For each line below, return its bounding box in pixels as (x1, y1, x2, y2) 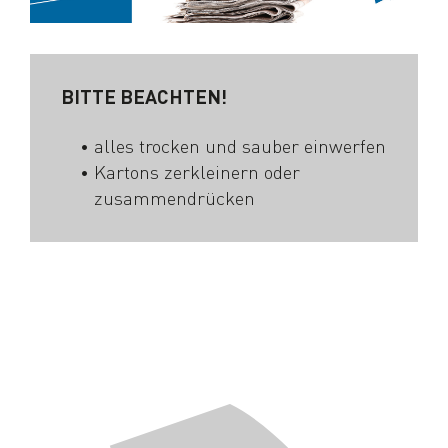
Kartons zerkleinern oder (94, 159, 301, 185)
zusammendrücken (94, 185, 256, 211)
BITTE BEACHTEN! (60, 84, 227, 110)
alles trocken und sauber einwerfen (94, 133, 387, 159)
